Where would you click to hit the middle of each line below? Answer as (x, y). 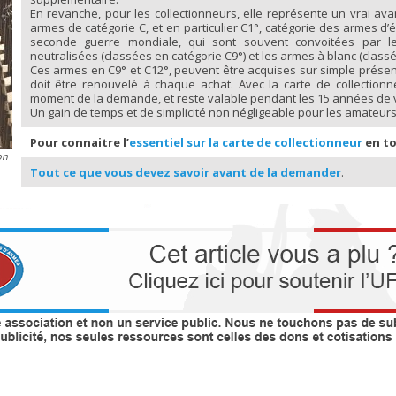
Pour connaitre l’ (79, 142)
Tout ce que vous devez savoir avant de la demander (185, 172)
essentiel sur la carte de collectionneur (245, 142)
